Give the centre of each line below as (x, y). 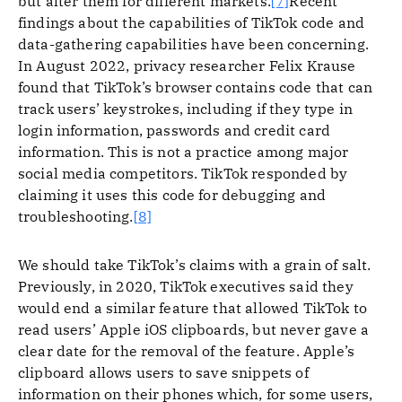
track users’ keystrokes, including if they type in (186, 109)
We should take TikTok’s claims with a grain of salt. (195, 265)
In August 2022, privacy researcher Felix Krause (187, 66)
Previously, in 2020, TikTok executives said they (186, 286)
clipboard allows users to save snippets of (163, 372)
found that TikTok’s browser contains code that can (196, 87)
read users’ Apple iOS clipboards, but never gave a (194, 329)
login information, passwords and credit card (175, 130)
